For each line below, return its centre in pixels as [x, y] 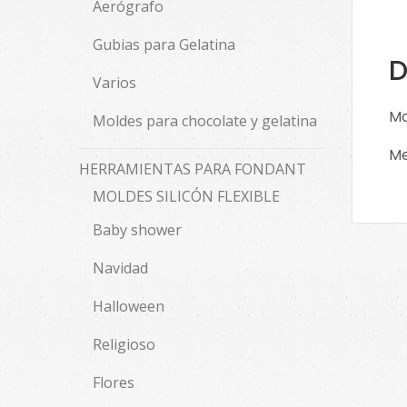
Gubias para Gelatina [164, 45]
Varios [114, 83]
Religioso [124, 344]
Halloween [129, 306]
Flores [114, 382]
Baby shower [137, 230]
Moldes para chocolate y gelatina [205, 121]
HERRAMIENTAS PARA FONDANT [193, 169]
